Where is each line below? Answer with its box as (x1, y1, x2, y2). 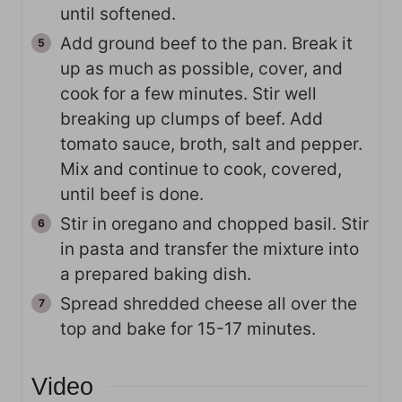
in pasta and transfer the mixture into (60, 238, 359, 259)
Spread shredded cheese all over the (60, 293, 357, 314)
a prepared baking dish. (60, 263, 251, 284)
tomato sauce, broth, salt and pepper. (60, 133, 363, 154)
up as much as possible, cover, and (60, 57, 343, 79)
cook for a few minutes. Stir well (60, 83, 317, 104)
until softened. (60, 3, 176, 24)
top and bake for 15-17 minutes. (60, 318, 316, 339)
